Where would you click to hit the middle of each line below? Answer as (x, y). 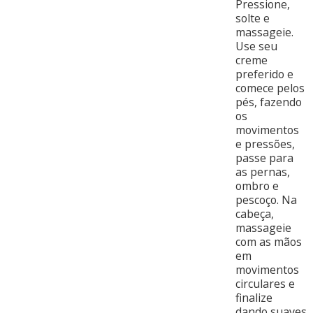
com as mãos (268, 242)
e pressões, (265, 144)
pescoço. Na (266, 200)
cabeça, (254, 214)
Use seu (256, 46)
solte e (252, 19)
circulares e (265, 284)
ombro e (257, 186)
